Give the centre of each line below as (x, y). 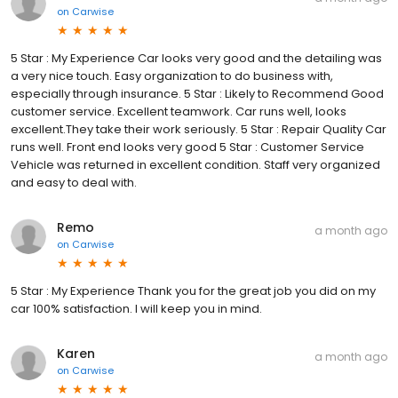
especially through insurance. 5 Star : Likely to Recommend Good (197, 94)
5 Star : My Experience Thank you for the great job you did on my (193, 291)
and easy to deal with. (74, 183)
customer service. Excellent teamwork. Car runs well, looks (179, 112)
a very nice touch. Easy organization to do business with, (172, 76)
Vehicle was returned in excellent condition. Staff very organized (195, 165)
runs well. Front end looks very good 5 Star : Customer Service (187, 147)
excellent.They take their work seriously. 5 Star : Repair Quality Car (199, 130)
